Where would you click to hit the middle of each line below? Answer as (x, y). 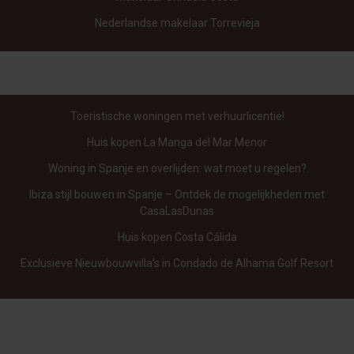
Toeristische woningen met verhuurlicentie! (177, 116)
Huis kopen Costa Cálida (177, 237)
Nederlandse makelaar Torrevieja (177, 23)
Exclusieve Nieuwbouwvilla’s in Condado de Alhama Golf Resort (177, 263)
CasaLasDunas (177, 211)
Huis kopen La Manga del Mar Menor (177, 142)
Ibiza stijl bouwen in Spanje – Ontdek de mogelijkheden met (177, 194)
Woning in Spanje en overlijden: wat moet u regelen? (177, 168)
